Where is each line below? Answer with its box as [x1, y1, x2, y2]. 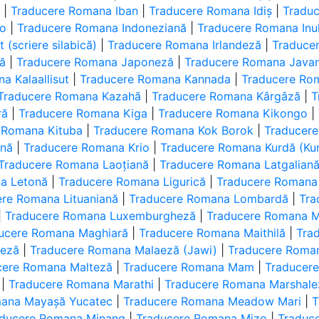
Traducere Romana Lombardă [129, 192, 289, 206]
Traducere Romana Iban [11, 4, 139, 18]
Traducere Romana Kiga [19, 106, 148, 120]
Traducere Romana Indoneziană [17, 21, 187, 35]
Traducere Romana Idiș [149, 4, 273, 18]
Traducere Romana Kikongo [158, 106, 308, 120]
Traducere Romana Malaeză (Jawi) [30, 243, 218, 257]
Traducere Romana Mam [123, 260, 255, 274]
